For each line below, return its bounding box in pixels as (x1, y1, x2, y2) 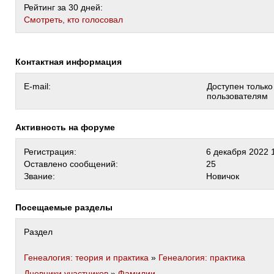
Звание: (24, 171, 55, 181)
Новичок (206, 171, 239, 181)
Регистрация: (24, 147, 76, 157)
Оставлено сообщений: (24, 159, 118, 169)
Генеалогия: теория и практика (24, 253, 149, 262)
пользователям (207, 91, 268, 101)
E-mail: (24, 81, 51, 91)
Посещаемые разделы (21, 202, 113, 212)
